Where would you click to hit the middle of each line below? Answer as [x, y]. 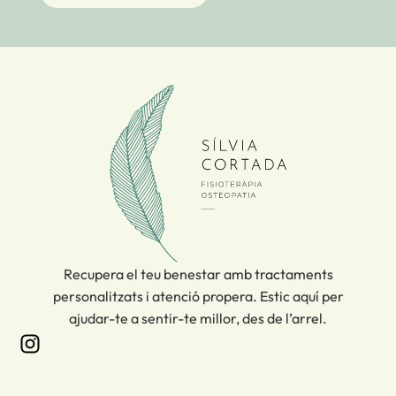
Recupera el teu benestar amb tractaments [198, 274]
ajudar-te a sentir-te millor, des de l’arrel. [198, 318]
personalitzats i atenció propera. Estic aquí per [198, 296]
